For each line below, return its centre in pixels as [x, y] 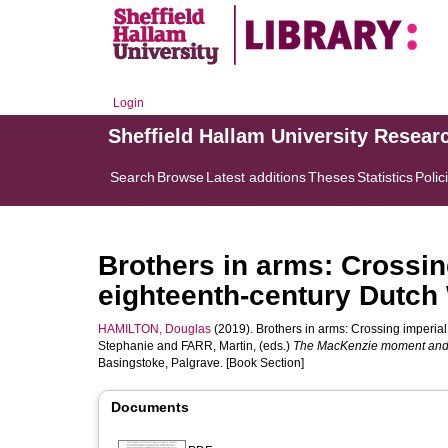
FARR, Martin [217, 346]
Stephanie [126, 346]
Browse [180, 177]
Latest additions [256, 177]
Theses [331, 177]
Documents [150, 407]
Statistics [385, 177]
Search [132, 177]
